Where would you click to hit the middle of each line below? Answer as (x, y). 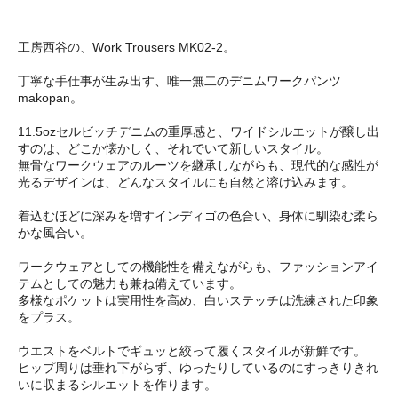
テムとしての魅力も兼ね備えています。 (130, 284)
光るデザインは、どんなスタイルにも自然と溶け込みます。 (186, 183)
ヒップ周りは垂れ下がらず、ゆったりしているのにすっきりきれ (198, 368)
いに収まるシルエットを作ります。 (117, 385)
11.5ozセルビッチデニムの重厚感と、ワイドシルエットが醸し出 (199, 132)
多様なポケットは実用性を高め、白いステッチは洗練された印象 (198, 301)
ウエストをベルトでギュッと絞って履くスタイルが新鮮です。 (192, 351)
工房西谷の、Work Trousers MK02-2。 (127, 48)
